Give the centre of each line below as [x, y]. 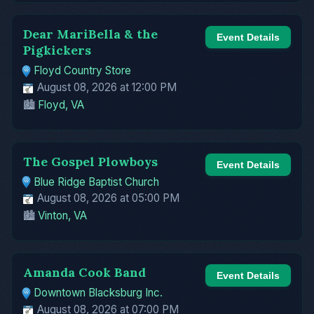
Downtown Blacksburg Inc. [98, 293]
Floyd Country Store [83, 70]
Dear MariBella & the [90, 34]
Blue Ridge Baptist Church [97, 182]
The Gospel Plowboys [90, 161]
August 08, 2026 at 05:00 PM [107, 198]
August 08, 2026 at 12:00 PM [105, 87]
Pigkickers [57, 50]
